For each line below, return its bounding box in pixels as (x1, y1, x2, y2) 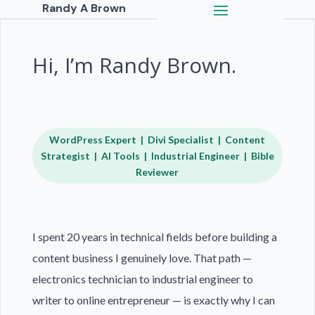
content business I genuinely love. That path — (32, 251, 252, 264)
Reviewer (136, 166, 179, 178)
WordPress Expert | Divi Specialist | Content (49, 134, 266, 146)
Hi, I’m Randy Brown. (32, 51, 236, 79)
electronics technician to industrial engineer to (32, 272, 253, 285)
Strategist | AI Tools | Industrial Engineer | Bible (40, 150, 274, 162)
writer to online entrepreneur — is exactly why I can (32, 293, 275, 307)
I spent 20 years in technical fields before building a (32, 230, 277, 243)
